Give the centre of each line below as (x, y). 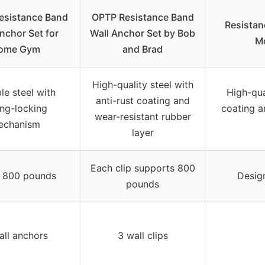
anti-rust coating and (143, 100)
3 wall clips (143, 235)
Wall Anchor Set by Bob (143, 33)
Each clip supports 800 (143, 168)
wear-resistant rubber (143, 116)
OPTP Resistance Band (143, 17)
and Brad (143, 49)
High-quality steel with (143, 84)
